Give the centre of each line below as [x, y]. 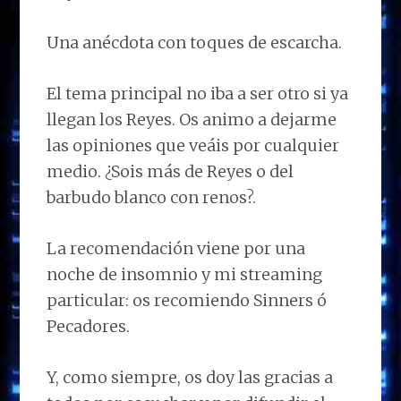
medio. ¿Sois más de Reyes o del [171, 171]
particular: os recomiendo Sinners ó [187, 300]
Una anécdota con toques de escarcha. [195, 42]
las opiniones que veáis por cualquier [193, 145]
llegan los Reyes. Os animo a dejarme [192, 119]
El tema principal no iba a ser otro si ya [198, 93]
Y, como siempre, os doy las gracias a [190, 377]
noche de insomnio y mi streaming [185, 274]
